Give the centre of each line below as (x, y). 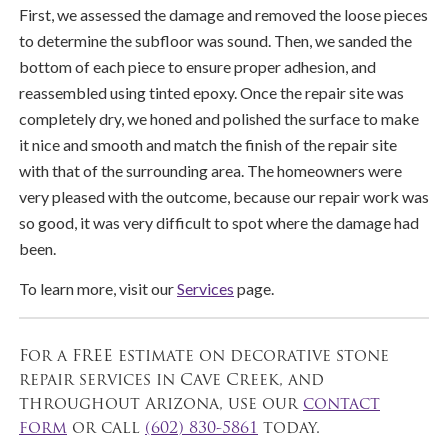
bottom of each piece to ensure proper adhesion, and (197, 66)
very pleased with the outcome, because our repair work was (224, 196)
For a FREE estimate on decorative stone (204, 356)
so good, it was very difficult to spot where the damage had (219, 222)
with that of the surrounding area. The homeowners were (210, 170)
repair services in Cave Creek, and (171, 380)
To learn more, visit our (98, 289)
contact (341, 404)
